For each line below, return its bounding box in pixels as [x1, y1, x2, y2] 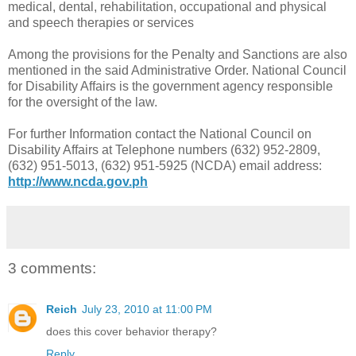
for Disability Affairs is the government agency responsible [8, 79, 333, 93]
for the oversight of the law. [8, 95, 157, 109]
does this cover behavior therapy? [46, 324, 217, 338]
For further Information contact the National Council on [8, 126, 311, 141]
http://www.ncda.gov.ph [8, 174, 148, 188]
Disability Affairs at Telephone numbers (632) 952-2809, [8, 142, 320, 157]
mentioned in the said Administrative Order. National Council [8, 63, 346, 77]
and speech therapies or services [8, 15, 194, 29]
